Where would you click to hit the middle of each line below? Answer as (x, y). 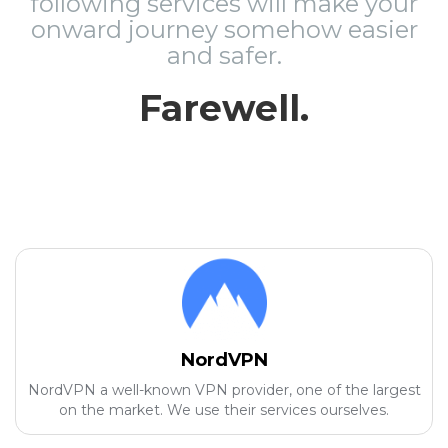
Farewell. (224, 108)
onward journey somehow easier (224, 29)
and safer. (224, 55)
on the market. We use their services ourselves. (224, 410)
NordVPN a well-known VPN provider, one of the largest (224, 390)
